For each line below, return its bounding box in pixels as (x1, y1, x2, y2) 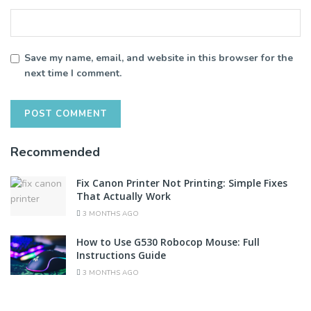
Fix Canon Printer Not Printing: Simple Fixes (76, 176, 287, 190)
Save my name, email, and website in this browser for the (24, 51, 293, 65)
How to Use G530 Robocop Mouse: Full (76, 235, 260, 249)
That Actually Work (76, 189, 174, 203)
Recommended (10, 143, 100, 160)
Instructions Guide (76, 248, 166, 262)
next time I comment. (24, 66, 121, 80)
